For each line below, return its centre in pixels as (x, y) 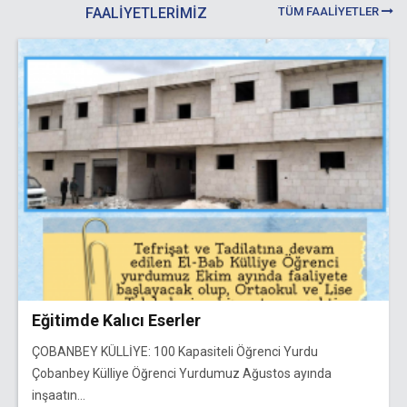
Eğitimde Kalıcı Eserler (116, 320)
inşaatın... (59, 395)
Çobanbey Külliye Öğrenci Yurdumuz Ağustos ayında (182, 373)
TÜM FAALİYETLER (330, 11)
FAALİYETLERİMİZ (146, 13)
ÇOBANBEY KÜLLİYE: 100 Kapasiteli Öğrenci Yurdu (175, 351)
